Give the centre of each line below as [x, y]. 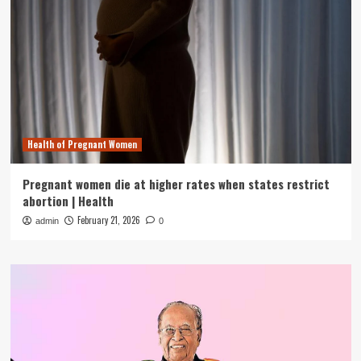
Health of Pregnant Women [82, 144]
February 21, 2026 [108, 220]
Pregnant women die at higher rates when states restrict [176, 183]
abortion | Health [68, 200]
